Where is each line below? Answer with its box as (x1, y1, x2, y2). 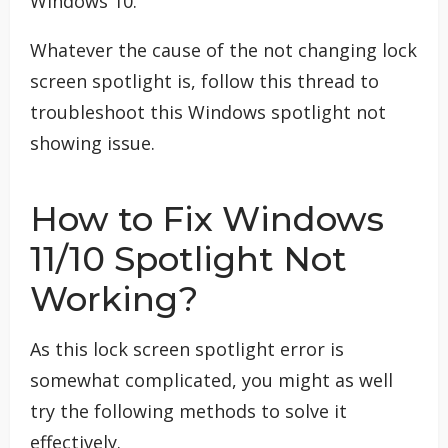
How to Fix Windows (30, 198, 384, 241)
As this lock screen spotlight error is (30, 337, 344, 362)
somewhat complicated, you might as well (30, 368, 393, 393)
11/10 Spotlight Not (30, 238, 347, 281)
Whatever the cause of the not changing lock (30, 38, 417, 63)
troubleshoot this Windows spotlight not (30, 100, 386, 125)
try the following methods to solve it (30, 399, 347, 424)
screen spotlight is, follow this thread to (30, 69, 379, 94)
